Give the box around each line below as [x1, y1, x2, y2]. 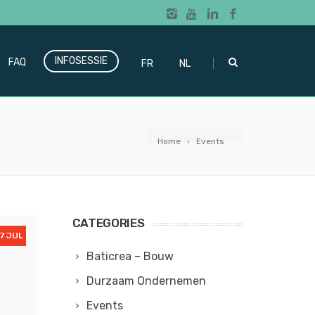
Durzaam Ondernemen [86, 274, 206, 288]
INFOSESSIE [55, 54, 108, 67]
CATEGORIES [72, 216, 145, 230]
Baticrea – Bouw [86, 250, 174, 263]
